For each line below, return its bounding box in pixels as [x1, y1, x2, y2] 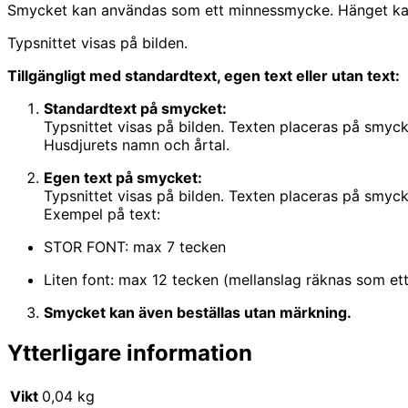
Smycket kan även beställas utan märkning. [44, 303, 352, 322]
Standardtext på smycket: [44, 99, 227, 118]
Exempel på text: [44, 205, 160, 224]
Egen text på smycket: [44, 168, 202, 188]
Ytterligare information [7, 340, 252, 367]
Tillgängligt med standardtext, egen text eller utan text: [7, 66, 400, 86]
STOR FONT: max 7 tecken [44, 238, 226, 257]
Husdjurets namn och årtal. [44, 136, 229, 155]
